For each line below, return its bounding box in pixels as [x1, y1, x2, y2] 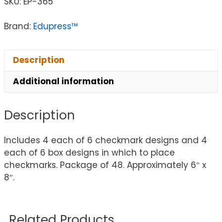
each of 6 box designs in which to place [4, 147, 175, 159]
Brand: [4, 20, 33, 32]
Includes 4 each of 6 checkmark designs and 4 [4, 134, 207, 147]
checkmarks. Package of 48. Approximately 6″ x [4, 159, 206, 171]
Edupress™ [33, 20, 78, 32]
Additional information [13, 75, 114, 88]
